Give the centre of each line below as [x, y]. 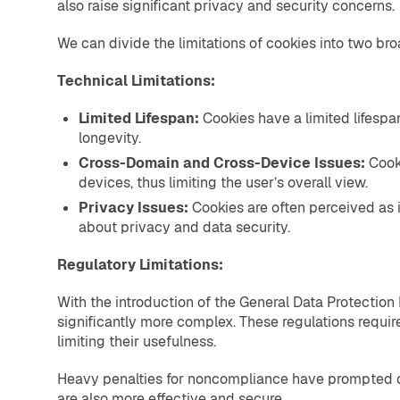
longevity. [110, 138]
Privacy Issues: [133, 208]
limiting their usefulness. [137, 342]
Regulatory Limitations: [140, 265]
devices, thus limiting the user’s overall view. [223, 183]
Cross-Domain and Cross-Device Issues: [224, 163]
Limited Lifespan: [139, 119]
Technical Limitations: [136, 81]
